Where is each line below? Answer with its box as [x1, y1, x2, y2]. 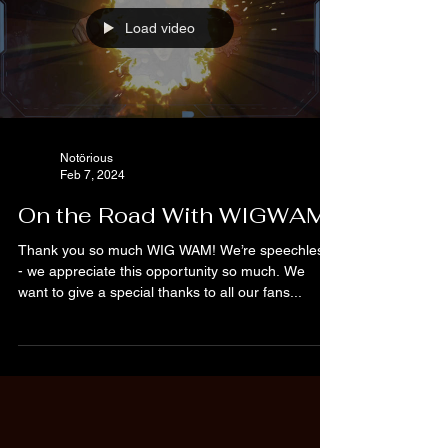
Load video [125, 20, 195, 36]
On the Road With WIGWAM [18, 201, 327, 229]
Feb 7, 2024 [60, 167, 125, 182]
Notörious [60, 151, 113, 165]
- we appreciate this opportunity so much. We [18, 263, 305, 279]
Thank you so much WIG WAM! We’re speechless [18, 242, 331, 258]
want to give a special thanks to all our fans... [18, 284, 302, 300]
